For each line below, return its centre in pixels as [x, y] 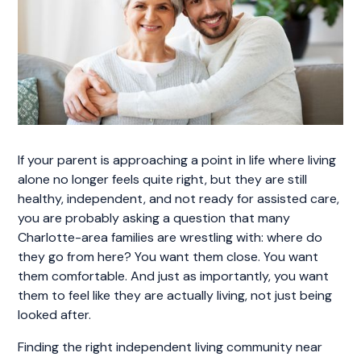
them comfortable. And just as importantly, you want [174, 276]
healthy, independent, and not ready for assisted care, [179, 198]
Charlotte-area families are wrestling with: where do [170, 237]
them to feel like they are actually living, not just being [175, 295]
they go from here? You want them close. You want [168, 256]
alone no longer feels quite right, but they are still [163, 179]
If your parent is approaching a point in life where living [177, 160]
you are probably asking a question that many [154, 218]
